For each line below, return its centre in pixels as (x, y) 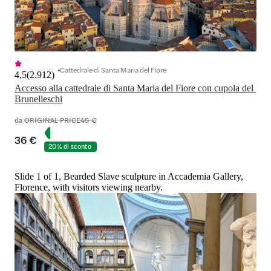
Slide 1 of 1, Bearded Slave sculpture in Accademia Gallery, (129, 177)
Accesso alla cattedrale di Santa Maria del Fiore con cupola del (134, 88)
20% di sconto (70, 146)
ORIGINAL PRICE (52, 120)
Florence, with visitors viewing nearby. (89, 188)
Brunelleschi (38, 99)
